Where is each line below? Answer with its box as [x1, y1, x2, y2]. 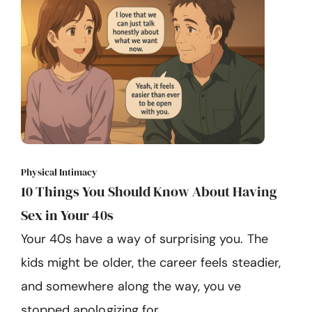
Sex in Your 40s [21, 205, 114, 225]
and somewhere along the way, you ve [21, 277, 242, 295]
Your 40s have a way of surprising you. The [21, 230, 268, 247]
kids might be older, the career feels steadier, [21, 253, 281, 271]
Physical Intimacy [21, 164, 97, 179]
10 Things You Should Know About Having [21, 181, 278, 201]
